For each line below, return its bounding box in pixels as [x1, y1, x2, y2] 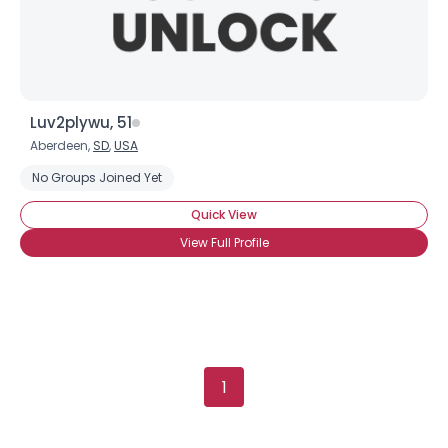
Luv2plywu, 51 [30, 112, 132, 133]
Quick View [191, 206, 257, 223]
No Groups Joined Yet [32, 169, 162, 186]
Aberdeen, [30, 137, 93, 154]
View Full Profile [179, 234, 269, 251]
